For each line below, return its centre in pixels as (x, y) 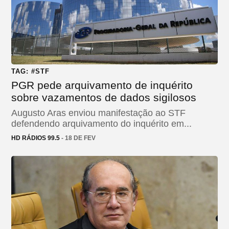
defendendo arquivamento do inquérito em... (101, 123)
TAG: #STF (30, 71)
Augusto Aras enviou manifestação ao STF (98, 113)
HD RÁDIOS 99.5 (36, 138)
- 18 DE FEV (78, 138)
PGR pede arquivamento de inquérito (102, 85)
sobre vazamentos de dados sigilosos (104, 97)
